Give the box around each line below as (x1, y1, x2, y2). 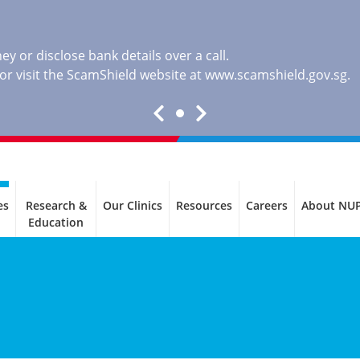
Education (28, 215, 84, 230)
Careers (246, 198, 288, 213)
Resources (176, 198, 232, 213)
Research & (25, 198, 87, 213)
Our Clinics (103, 198, 162, 213)
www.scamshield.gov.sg (205, 66, 347, 84)
